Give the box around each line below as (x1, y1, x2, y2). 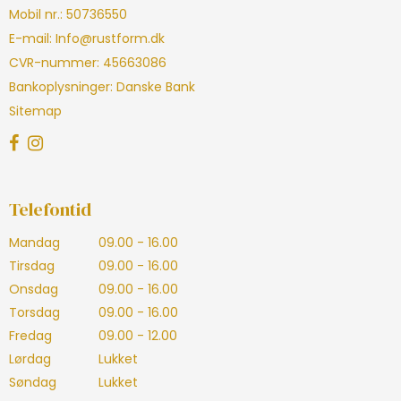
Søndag (9, 372, 56, 391)
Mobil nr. (9, 5, 60, 24)
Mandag (9, 233, 60, 252)
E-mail (9, 30, 49, 48)
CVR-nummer (9, 54, 97, 73)
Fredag (9, 326, 52, 345)
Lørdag (9, 349, 51, 368)
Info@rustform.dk (55, 30, 165, 48)
